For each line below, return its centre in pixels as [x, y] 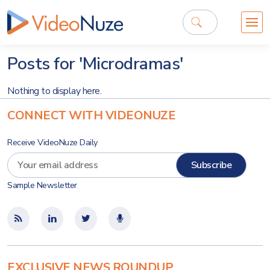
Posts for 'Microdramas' [95, 64]
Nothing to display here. [54, 91]
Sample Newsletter [42, 185]
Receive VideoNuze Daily [52, 142]
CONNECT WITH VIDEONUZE [91, 115]
